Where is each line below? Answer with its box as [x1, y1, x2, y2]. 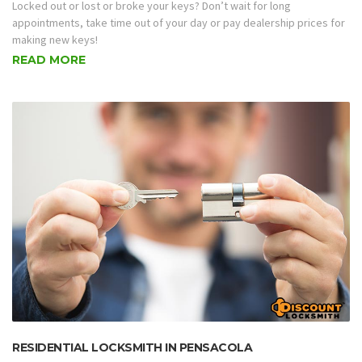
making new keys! [12, 32, 98, 47]
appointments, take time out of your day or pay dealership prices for [12, 15, 345, 30]
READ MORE [12, 53, 86, 68]
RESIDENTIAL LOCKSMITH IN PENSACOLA [12, 339, 252, 355]
